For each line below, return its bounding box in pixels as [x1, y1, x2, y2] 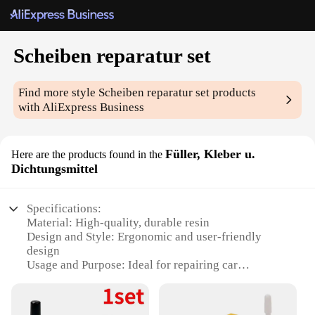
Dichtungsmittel [11, 162, 98, 176]
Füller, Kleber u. [165, 147, 255, 162]
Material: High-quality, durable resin [27, 216, 210, 230]
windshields [27, 272, 87, 286]
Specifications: [27, 202, 102, 216]
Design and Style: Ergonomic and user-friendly [27, 230, 262, 244]
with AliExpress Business [18, 101, 145, 115]
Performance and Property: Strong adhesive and [27, 286, 265, 300]
